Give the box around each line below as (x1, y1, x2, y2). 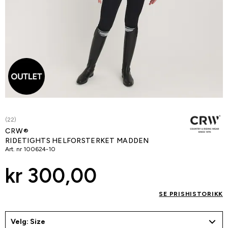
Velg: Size (11, 217, 45, 226)
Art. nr (5, 146, 22, 153)
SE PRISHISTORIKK (159, 190, 223, 197)
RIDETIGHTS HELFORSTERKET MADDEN (5, 136, 149, 145)
